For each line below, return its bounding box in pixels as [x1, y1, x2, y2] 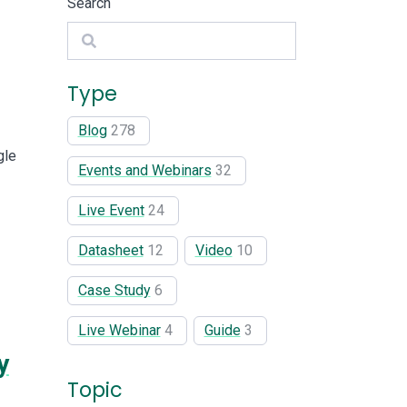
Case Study [77, 281, 151, 299]
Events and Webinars [77, 161, 212, 179]
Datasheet [77, 241, 144, 259]
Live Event [77, 201, 144, 219]
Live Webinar [77, 321, 161, 339]
